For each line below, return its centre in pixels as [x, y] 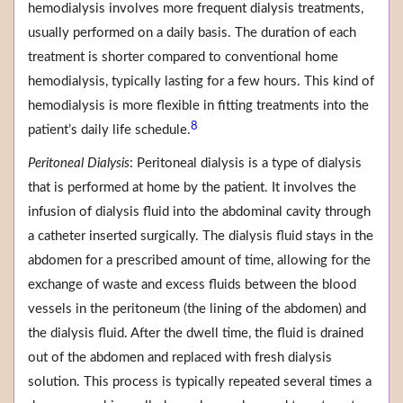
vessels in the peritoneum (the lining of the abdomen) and [197, 309]
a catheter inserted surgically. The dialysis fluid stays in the [201, 237]
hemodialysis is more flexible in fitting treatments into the [198, 106]
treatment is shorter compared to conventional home [183, 58]
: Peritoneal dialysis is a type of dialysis [246, 164]
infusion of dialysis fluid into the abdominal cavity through [199, 212]
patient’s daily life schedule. [109, 130]
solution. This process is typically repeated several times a [200, 382]
